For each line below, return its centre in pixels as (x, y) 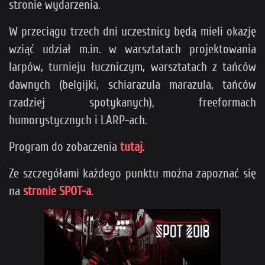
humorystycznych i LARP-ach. (78, 120)
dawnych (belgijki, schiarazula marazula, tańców (132, 85)
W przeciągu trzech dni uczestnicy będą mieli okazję (132, 32)
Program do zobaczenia (64, 147)
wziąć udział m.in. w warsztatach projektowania (132, 49)
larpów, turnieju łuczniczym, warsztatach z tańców (132, 67)
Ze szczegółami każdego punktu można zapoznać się (132, 174)
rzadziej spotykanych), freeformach (132, 103)
